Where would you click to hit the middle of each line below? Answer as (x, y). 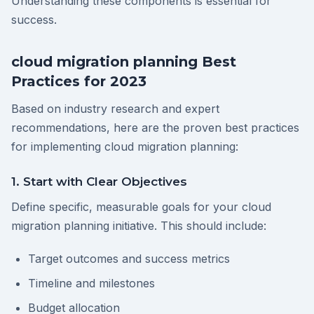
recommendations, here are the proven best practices (155, 128)
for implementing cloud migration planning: (125, 147)
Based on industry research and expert (115, 109)
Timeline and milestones (91, 284)
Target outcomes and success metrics (129, 259)
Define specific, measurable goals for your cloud (141, 207)
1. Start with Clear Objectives (99, 182)
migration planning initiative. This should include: (139, 226)
